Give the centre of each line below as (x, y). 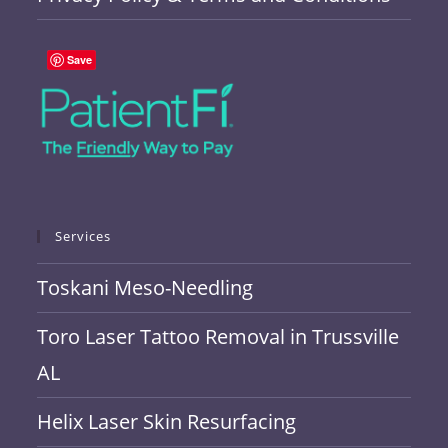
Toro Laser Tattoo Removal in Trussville (218, 336)
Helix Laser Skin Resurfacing (167, 421)
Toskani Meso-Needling (145, 287)
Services (83, 236)
